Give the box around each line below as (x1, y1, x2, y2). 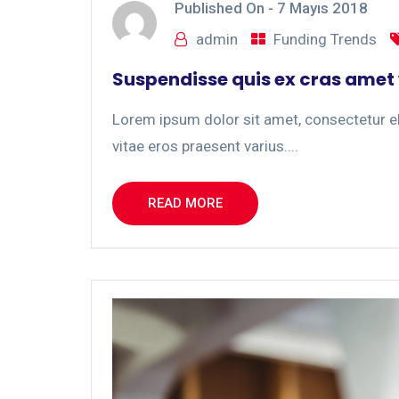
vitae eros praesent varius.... (112, 137, 298, 156)
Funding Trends (273, 30, 377, 49)
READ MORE (148, 195, 223, 212)
